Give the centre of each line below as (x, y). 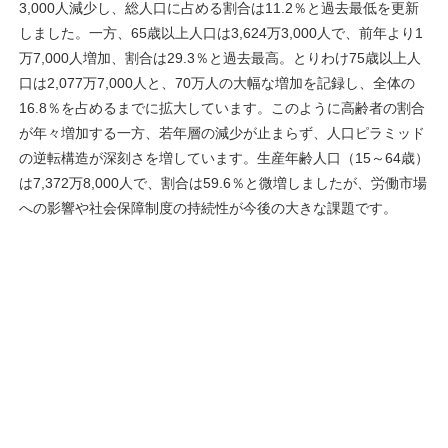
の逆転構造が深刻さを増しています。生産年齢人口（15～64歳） (224, 157)
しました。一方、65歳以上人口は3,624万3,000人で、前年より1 (221, 32)
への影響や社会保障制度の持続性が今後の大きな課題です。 (208, 207)
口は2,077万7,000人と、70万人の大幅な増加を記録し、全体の (217, 82)
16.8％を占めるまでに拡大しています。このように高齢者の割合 (222, 107)
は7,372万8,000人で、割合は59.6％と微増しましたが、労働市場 (223, 182)
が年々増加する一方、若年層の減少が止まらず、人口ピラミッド (222, 132)
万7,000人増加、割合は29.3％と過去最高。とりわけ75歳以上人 (220, 57)
